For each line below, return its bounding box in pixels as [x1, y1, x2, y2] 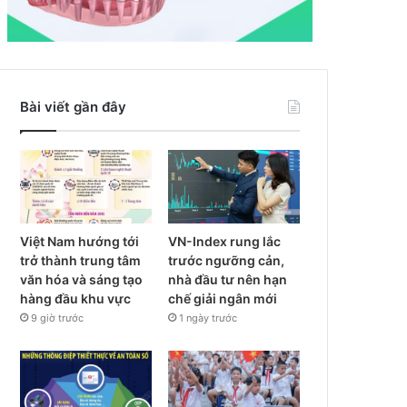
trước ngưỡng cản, [168, 253, 285, 269]
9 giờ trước [31, 312, 84, 325]
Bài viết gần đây [20, 97, 127, 115]
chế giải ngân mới [168, 291, 278, 307]
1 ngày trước [179, 312, 238, 325]
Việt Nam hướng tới [20, 233, 140, 250]
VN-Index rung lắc [168, 233, 282, 250]
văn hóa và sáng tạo [20, 272, 144, 288]
